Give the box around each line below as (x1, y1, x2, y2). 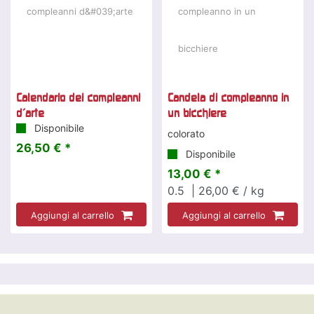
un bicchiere (168, 107, 226, 120)
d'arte (16, 107, 44, 120)
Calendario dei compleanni (16, 91, 140, 104)
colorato (168, 128, 205, 140)
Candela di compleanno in (168, 91, 289, 104)
